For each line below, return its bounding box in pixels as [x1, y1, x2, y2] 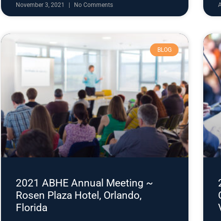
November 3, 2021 [16, 1, 66, 8]
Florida [16, 201, 47, 214]
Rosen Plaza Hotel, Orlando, [16, 189, 142, 201]
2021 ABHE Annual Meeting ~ [16, 177, 153, 189]
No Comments [74, 1, 113, 8]
